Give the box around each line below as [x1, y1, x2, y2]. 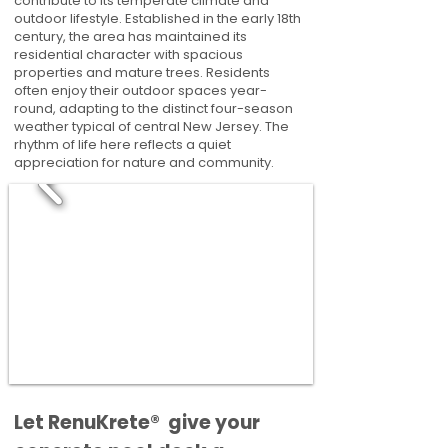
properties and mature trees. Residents [14, 63, 270, 82]
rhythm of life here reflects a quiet [14, 135, 231, 154]
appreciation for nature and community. [14, 153, 274, 172]
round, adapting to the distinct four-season [14, 99, 293, 118]
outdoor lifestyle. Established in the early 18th [14, 9, 301, 28]
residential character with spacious [14, 45, 243, 64]
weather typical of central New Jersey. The [14, 117, 289, 136]
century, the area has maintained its [14, 27, 247, 46]
